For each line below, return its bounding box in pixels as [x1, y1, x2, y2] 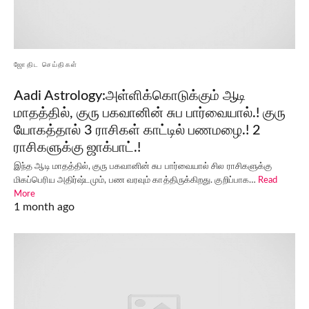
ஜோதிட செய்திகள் [14, 61, 78, 69]
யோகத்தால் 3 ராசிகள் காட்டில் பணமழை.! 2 [14, 123, 261, 138]
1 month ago [14, 201, 74, 213]
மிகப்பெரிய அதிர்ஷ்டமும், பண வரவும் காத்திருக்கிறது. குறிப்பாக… [14, 176, 259, 186]
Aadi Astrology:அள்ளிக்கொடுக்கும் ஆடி [14, 89, 246, 103]
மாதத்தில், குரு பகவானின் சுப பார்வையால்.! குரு [14, 106, 286, 121]
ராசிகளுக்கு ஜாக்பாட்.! [14, 141, 141, 155]
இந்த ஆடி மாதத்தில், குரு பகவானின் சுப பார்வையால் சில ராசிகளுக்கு [14, 162, 272, 172]
